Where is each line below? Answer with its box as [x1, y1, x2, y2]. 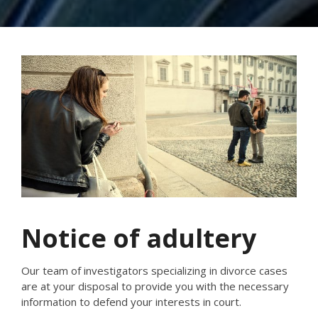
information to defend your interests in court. [21, 295, 241, 309]
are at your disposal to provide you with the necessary [21, 279, 289, 293]
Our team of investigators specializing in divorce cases [21, 263, 287, 278]
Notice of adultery [21, 221, 256, 256]
